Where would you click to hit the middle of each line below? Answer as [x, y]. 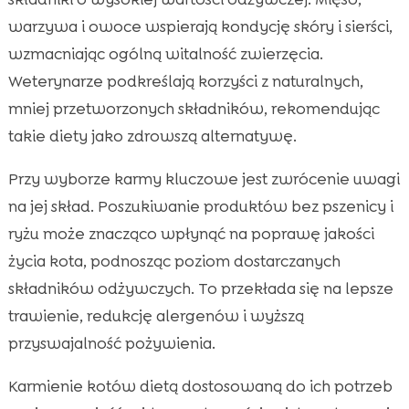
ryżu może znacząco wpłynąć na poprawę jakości [191, 233]
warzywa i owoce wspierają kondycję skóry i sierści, [200, 26]
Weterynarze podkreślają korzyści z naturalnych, [185, 81]
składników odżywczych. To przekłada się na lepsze [200, 288]
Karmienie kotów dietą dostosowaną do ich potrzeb [200, 386]
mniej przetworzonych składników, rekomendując [194, 108]
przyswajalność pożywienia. [111, 343]
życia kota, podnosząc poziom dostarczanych [174, 261]
